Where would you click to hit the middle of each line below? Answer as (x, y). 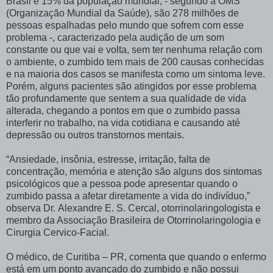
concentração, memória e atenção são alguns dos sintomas (134, 171)
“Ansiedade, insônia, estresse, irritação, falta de (108, 159)
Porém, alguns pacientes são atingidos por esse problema (131, 86)
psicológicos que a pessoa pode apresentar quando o (122, 183)
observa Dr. (32, 208)
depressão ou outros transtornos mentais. (95, 135)
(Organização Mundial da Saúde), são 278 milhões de (122, 13)
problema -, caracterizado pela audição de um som (115, 37)
